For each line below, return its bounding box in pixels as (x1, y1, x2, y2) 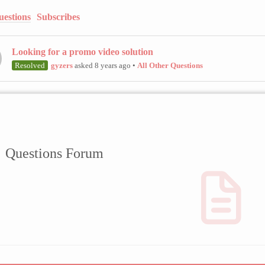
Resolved (15, 60, 45, 70)
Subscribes (37, 11, 80, 22)
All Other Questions (137, 60, 203, 70)
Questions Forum (5, 146, 104, 161)
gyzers (51, 60, 73, 70)
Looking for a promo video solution (12, 46, 153, 57)
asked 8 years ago (73, 60, 131, 70)
